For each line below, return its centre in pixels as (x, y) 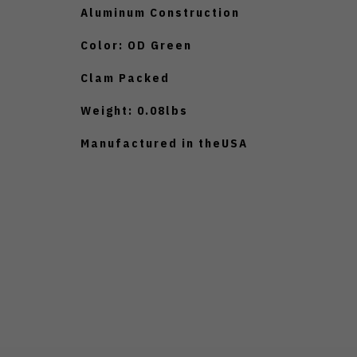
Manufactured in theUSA (164, 143)
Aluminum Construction (160, 12)
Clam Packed (125, 77)
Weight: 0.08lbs (134, 110)
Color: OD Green (136, 45)
